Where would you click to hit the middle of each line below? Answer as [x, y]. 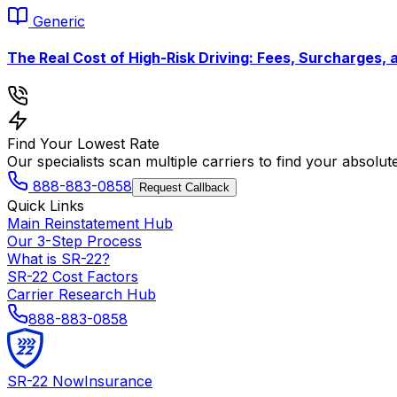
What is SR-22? [58, 259]
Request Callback [184, 188]
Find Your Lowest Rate [83, 144]
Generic [59, 21]
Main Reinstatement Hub [90, 224]
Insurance [118, 381]
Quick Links [46, 206]
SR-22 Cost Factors [73, 277]
